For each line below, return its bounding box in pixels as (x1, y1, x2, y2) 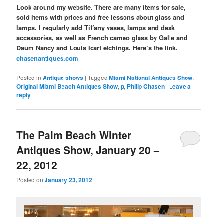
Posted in (16, 73, 42, 81)
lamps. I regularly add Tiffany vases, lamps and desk (16, 22, 175, 32)
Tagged (88, 73, 108, 81)
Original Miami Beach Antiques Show (16, 81, 118, 91)
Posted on (16, 175, 45, 184)
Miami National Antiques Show (109, 73, 193, 82)
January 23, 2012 (45, 175, 93, 185)
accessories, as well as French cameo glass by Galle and (16, 32, 188, 42)
